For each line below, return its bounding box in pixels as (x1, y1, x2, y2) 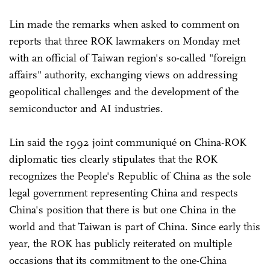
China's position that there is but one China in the (9, 202, 236, 216)
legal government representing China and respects (9, 186, 238, 199)
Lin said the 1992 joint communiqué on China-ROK (9, 135, 246, 149)
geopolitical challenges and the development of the (9, 84, 239, 98)
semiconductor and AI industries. (9, 101, 166, 115)
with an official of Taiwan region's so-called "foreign (9, 51, 246, 64)
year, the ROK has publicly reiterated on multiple (9, 236, 232, 250)
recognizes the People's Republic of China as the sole (9, 169, 251, 183)
